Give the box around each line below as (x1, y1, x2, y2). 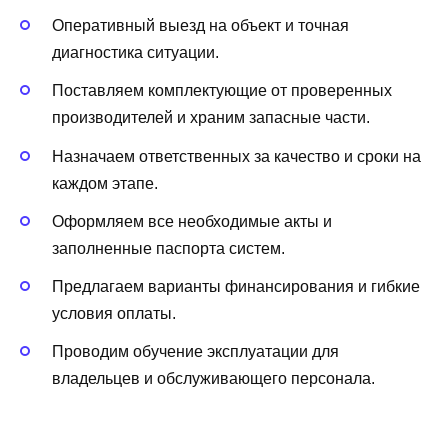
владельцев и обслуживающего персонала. (52, 370, 375, 388)
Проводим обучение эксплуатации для (52, 343, 339, 361)
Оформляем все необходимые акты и (52, 212, 332, 230)
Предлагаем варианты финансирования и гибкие (52, 277, 420, 295)
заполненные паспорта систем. (52, 239, 285, 257)
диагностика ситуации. (52, 44, 219, 62)
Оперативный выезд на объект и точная (52, 17, 349, 35)
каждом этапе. (52, 174, 158, 192)
